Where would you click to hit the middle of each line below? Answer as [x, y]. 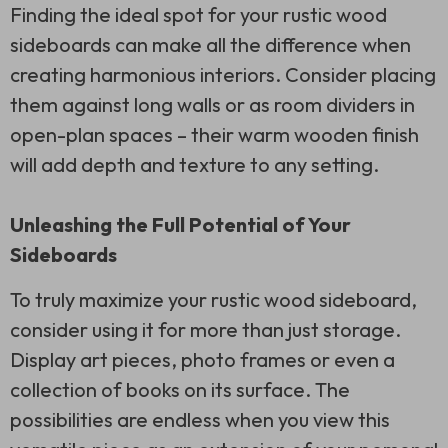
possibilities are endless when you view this [200, 419]
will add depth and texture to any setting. [194, 164]
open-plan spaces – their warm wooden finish [214, 134]
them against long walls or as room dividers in [212, 104]
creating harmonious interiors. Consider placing [223, 74]
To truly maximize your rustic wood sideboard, [213, 299]
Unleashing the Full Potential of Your [180, 224]
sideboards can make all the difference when [210, 44]
